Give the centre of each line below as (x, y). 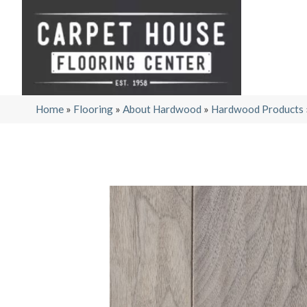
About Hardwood (162, 109)
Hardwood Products (257, 109)
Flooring (93, 109)
